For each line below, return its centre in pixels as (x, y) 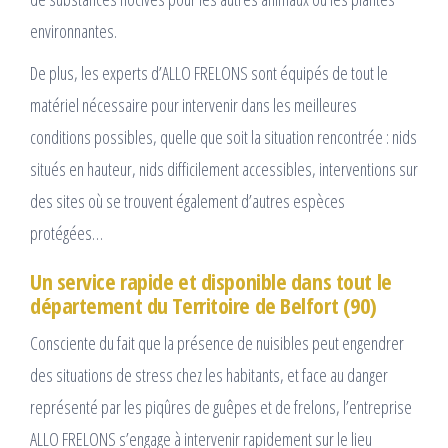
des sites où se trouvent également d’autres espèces (187, 201)
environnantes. (73, 31)
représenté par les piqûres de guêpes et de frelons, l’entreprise (221, 407)
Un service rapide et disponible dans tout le (211, 281)
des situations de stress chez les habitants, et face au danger (209, 375)
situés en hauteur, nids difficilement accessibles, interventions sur (224, 169)
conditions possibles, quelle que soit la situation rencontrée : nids (223, 137)
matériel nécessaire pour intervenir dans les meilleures (193, 105)
